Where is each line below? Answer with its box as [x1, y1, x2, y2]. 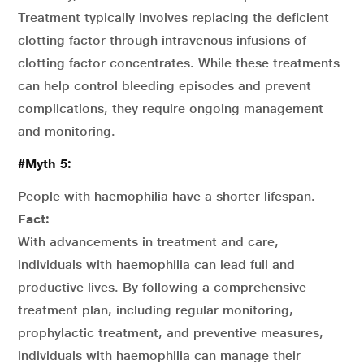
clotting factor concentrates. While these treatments [18, 54, 340, 71]
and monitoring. [18, 123, 115, 139]
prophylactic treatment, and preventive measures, [18, 324, 323, 340]
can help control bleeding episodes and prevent [18, 77, 311, 93]
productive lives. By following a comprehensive [18, 279, 306, 295]
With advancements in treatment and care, [18, 233, 279, 249]
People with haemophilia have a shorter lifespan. [18, 188, 315, 204]
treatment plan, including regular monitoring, [18, 301, 293, 318]
